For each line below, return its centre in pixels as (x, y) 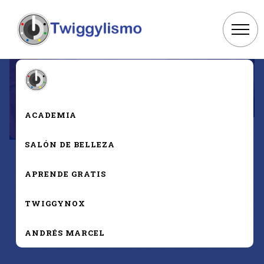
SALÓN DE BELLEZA (70, 145)
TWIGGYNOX (55, 204)
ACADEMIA (50, 115)
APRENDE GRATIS (65, 174)
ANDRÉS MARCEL (65, 233)
